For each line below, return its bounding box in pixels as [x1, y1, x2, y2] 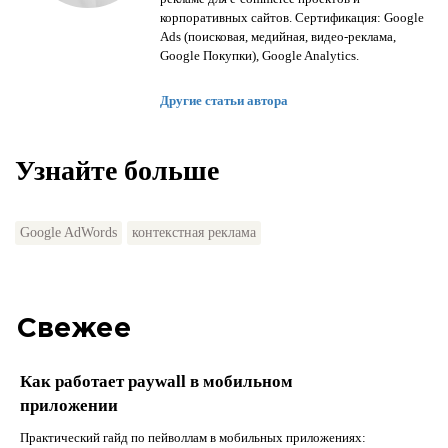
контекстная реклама [132, 224, 256, 240]
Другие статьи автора [160, 92, 288, 108]
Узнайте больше [15, 154, 219, 186]
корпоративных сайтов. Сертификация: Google [160, 9, 424, 25]
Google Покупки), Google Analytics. [160, 47, 359, 63]
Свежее [15, 314, 131, 345]
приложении [20, 395, 118, 415]
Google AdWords [20, 224, 117, 240]
